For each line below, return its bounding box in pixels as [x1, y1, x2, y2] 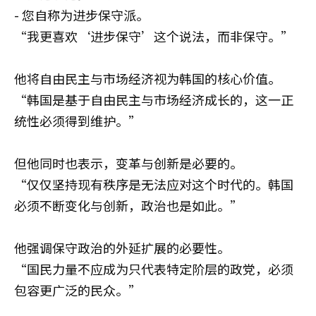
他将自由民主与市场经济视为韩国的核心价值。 [14, 69, 281, 87]
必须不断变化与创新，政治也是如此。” [14, 196, 243, 214]
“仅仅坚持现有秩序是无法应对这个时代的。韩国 [14, 175, 293, 193]
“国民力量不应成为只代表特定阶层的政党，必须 [14, 260, 293, 278]
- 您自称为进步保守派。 [14, 6, 149, 24]
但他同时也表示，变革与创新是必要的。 [14, 154, 243, 172]
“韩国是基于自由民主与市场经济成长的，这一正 [14, 90, 293, 109]
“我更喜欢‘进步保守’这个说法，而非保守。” [14, 27, 293, 45]
